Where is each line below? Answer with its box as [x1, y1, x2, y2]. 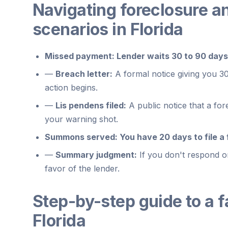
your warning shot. [45, 113, 118, 124]
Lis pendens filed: [55, 100, 126, 110]
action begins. [45, 82, 98, 93]
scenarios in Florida [33, 19, 183, 39]
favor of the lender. [45, 163, 120, 174]
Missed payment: [45, 50, 115, 61]
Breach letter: [55, 68, 112, 79]
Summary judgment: [55, 149, 137, 160]
